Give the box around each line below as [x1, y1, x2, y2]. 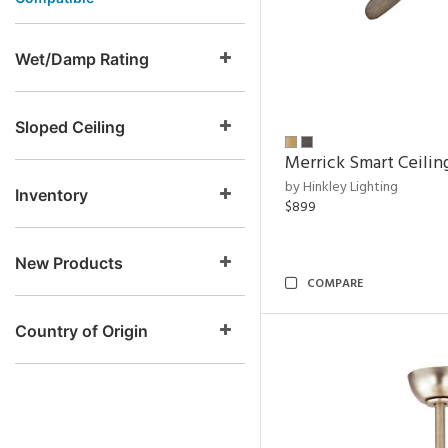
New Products [15, 253, 123, 273]
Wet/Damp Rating [15, 49, 149, 69]
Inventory [15, 185, 88, 205]
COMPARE [307, 274, 363, 294]
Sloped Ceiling [15, 117, 125, 137]
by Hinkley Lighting [285, 176, 398, 199]
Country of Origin [15, 321, 148, 341]
